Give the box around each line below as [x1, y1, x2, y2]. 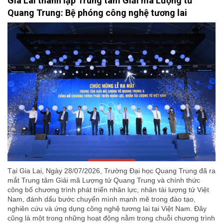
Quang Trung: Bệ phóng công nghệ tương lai [7, 7, 187, 18]
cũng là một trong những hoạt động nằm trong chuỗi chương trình [7, 214, 215, 222]
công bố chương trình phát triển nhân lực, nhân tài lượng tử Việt [7, 185, 209, 194]
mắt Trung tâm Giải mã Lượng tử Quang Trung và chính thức [7, 176, 200, 184]
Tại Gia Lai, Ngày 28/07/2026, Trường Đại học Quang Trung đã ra [7, 166, 216, 175]
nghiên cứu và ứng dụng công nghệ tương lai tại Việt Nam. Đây [7, 204, 207, 213]
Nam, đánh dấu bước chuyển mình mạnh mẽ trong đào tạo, [7, 195, 196, 203]
